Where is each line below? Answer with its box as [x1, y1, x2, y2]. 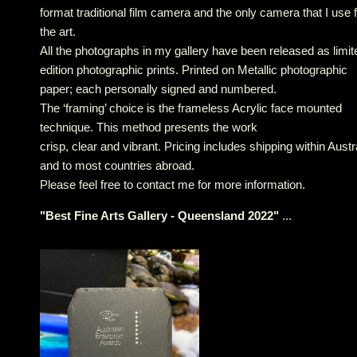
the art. [40, 25, 76, 38]
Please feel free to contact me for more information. [40, 178, 305, 191]
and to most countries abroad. [40, 159, 194, 172]
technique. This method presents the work [40, 120, 257, 134]
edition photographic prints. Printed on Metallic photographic [40, 63, 347, 76]
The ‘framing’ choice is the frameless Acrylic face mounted [40, 101, 342, 115]
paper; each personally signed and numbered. [40, 82, 277, 96]
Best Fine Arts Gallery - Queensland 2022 [45, 209, 273, 222]
